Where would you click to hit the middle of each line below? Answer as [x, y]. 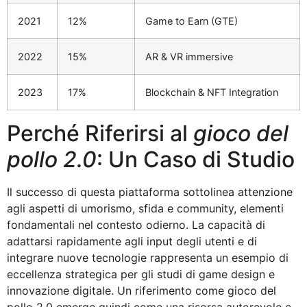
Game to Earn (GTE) [192, 21]
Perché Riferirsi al [100, 133]
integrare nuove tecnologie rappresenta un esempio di [148, 257]
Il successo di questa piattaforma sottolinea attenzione [150, 192]
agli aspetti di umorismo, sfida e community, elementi [145, 208]
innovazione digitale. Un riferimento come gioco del [142, 290]
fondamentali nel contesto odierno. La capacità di [136, 224]
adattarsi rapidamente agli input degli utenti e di [132, 241]
